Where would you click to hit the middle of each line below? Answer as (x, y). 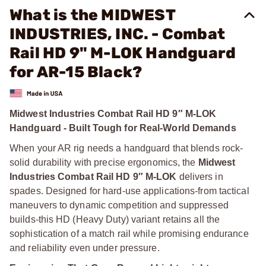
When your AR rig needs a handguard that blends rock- (126, 148)
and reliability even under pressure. (85, 248)
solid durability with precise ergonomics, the (104, 162)
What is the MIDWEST (92, 15)
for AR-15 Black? (76, 72)
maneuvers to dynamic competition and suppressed (119, 205)
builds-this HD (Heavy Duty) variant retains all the (115, 219)
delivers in (200, 176)
